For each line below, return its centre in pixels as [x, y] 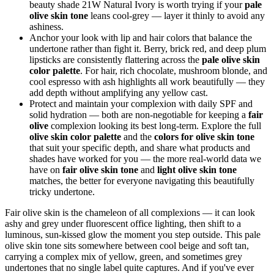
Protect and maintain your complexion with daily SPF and [141, 104]
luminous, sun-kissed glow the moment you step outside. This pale [133, 235]
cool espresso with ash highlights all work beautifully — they [147, 82]
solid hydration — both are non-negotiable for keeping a [139, 115]
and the [138, 137]
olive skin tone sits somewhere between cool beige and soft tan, [127, 246]
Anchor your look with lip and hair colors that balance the [141, 38]
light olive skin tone [197, 170]
